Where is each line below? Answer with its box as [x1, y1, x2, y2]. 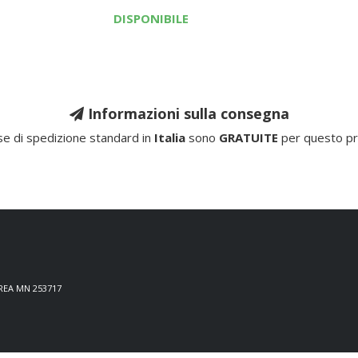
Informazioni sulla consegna [83, 104, 289, 123]
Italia [154, 129, 185, 145]
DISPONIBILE [113, 10, 189, 26]
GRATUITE [219, 129, 278, 145]
